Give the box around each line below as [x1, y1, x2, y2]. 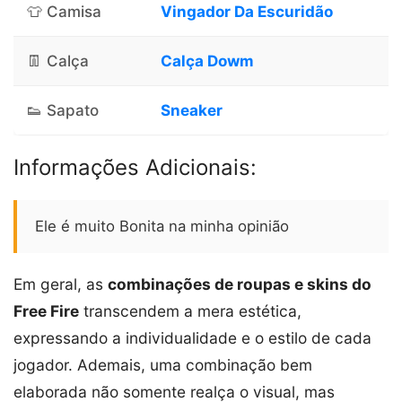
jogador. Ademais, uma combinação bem [13, 354, 312, 374]
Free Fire [13, 301, 79, 320]
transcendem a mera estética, [79, 301, 301, 320]
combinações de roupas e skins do [108, 274, 371, 293]
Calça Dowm [161, 51, 254, 70]
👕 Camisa [27, 2, 101, 21]
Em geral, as [13, 274, 108, 293]
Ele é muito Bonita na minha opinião [35, 216, 289, 235]
